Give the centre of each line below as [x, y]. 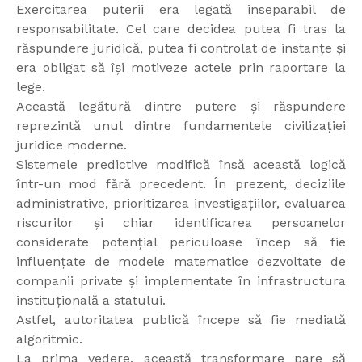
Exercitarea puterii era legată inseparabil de [181, 10]
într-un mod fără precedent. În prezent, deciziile [181, 184]
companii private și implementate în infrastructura [181, 281]
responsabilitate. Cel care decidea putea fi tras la [181, 29]
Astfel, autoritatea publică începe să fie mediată [181, 320]
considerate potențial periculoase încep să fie [181, 242]
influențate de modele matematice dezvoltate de [181, 262]
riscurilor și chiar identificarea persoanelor [181, 223]
